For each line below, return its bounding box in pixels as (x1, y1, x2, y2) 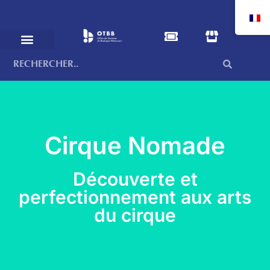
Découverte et (72, 168, 198, 190)
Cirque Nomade (45, 130, 225, 160)
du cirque (94, 204, 176, 226)
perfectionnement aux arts (19, 186, 251, 208)
